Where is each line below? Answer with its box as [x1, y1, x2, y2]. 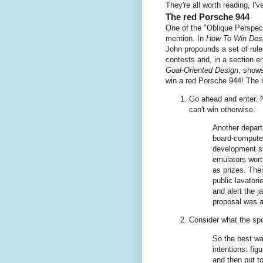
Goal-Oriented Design [166, 65, 238, 75]
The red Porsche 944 [166, 11, 249, 22]
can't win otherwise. [189, 105, 255, 114]
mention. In [166, 33, 206, 43]
